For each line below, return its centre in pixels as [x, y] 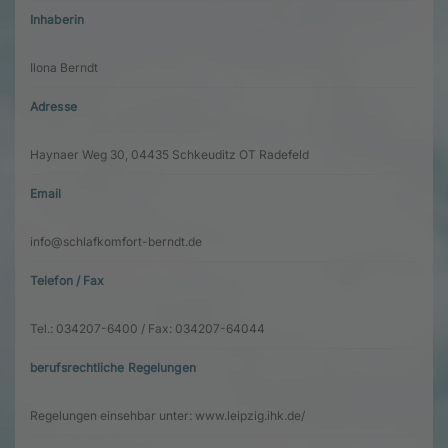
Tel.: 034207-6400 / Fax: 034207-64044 [147, 328]
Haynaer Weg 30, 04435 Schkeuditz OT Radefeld [169, 154]
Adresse [53, 106]
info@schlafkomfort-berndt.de [116, 241]
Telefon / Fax [67, 280]
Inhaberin [57, 19]
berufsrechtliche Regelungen [113, 367]
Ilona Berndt [64, 67]
